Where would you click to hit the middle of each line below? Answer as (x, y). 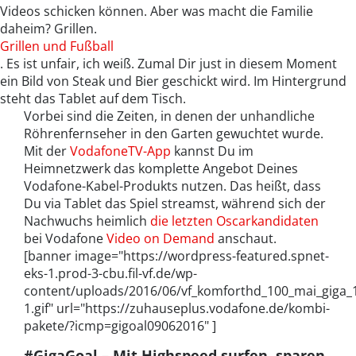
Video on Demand (161, 239)
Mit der (47, 151)
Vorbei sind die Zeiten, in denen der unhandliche (169, 116)
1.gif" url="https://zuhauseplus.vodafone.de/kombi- (177, 309)
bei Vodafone (65, 239)
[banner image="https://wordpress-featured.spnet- (176, 256)
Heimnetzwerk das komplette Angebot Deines (161, 169)
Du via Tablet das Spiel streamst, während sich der (175, 204)
